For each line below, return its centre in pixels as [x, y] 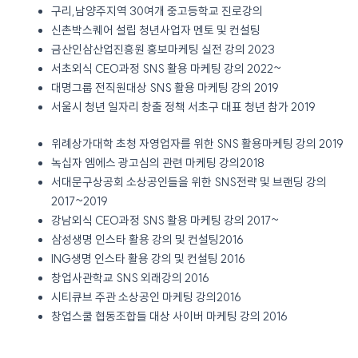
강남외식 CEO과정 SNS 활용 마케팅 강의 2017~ [165, 220]
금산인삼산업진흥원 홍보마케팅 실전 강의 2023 [163, 50]
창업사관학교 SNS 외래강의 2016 [130, 278]
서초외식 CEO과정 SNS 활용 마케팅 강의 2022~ [166, 69]
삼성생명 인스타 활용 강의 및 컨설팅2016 [147, 239]
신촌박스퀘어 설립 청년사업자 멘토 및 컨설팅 [155, 30]
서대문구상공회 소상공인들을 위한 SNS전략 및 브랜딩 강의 [189, 182]
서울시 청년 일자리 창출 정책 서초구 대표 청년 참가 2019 [183, 107]
